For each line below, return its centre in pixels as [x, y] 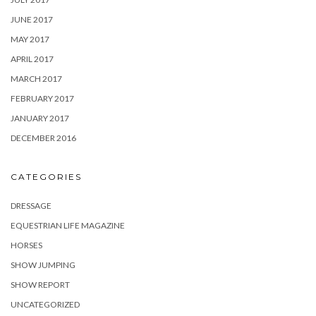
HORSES [26, 245]
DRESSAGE [31, 206]
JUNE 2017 [32, 19]
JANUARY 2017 [40, 118]
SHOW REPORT [40, 285]
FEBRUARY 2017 [42, 98]
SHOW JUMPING [43, 265]
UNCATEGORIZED [45, 304]
